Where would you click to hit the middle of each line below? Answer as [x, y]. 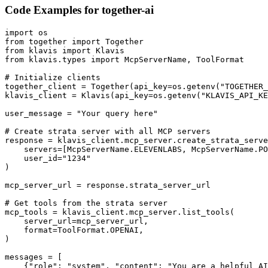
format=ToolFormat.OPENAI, [74, 230]
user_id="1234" [48, 158]
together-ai [128, 10]
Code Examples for [53, 10]
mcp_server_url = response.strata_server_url [108, 185]
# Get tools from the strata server [86, 203]
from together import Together [74, 41]
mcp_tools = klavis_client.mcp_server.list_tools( [120, 212]
